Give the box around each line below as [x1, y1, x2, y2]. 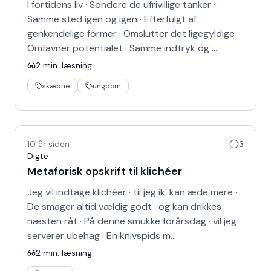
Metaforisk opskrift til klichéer [27, 164, 182, 178]
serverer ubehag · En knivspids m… [27, 229, 176, 242]
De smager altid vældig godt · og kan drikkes [27, 200, 221, 213]
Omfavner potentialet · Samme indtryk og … [27, 42, 217, 54]
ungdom [93, 81, 121, 91]
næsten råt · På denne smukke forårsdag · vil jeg [27, 215, 237, 227]
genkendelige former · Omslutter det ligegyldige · [27, 27, 239, 40]
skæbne [42, 81, 70, 91]
